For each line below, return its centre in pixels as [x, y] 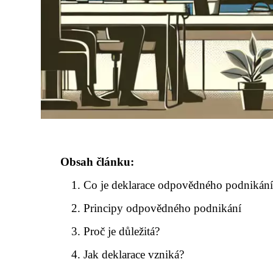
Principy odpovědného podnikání [163, 208]
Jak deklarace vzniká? [134, 254]
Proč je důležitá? [122, 231]
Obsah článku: [97, 162]
